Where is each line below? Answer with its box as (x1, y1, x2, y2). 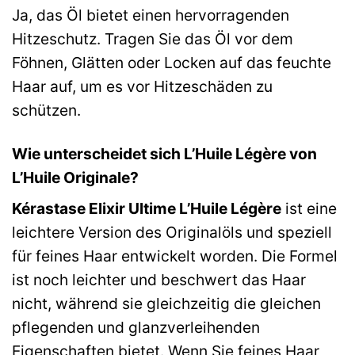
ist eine (281, 199, 337, 219)
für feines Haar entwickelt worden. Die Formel (12, 246, 338, 266)
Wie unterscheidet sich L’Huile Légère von (12, 143, 317, 163)
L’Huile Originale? (12, 167, 139, 187)
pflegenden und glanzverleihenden (12, 318, 260, 338)
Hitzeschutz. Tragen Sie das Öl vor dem (12, 29, 293, 48)
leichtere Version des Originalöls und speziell (12, 223, 332, 242)
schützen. (12, 100, 81, 120)
